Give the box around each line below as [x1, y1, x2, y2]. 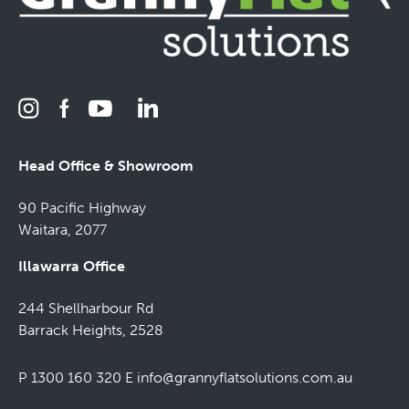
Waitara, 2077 [18, 221, 107, 239]
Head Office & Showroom [18, 157, 194, 175]
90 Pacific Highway [18, 199, 146, 217]
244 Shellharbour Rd [18, 299, 153, 318]
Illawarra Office [18, 257, 125, 276]
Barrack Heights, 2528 [18, 321, 163, 340]
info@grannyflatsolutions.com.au [137, 369, 352, 387]
